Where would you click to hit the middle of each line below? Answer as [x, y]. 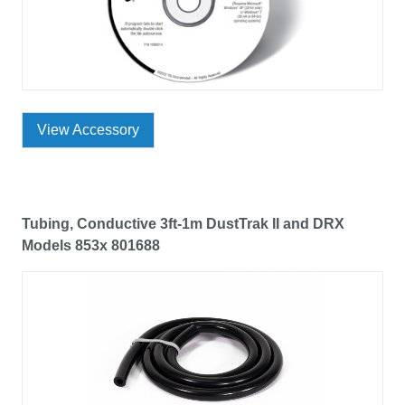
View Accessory [88, 130]
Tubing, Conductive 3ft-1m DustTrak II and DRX [183, 224]
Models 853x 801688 [91, 246]
